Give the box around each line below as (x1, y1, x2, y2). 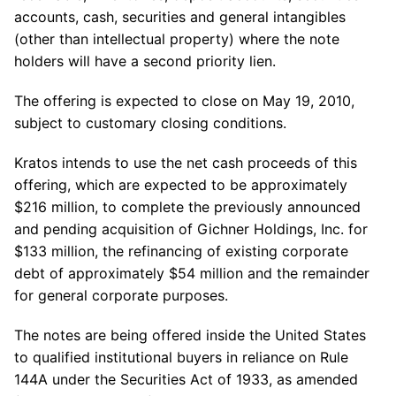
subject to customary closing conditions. (14, 114, 286, 132)
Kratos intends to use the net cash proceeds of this (14, 154, 357, 171)
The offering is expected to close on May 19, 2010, (14, 92, 354, 110)
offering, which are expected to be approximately (14, 176, 347, 194)
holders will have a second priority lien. (14, 52, 276, 70)
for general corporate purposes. (14, 286, 228, 304)
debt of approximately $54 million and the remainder (14, 264, 369, 282)
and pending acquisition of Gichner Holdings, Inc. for (14, 220, 368, 238)
